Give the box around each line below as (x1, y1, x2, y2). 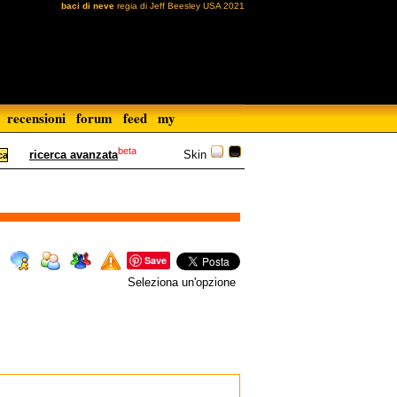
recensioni (7, 108, 66, 128)
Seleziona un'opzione (128, 276, 236, 289)
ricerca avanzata (29, 148, 118, 162)
